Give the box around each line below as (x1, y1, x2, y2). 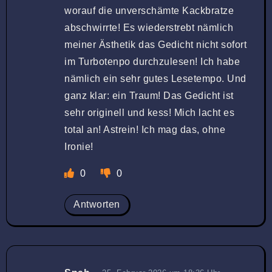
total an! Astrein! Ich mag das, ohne (64, 124, 225, 135)
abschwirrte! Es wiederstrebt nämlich (64, 22, 233, 33)
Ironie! (64, 141, 93, 152)
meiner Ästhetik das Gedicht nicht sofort (64, 39, 246, 50)
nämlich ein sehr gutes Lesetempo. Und (64, 73, 246, 84)
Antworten (73, 199, 120, 209)
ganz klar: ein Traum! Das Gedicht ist (64, 90, 234, 101)
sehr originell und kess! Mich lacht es (64, 107, 234, 118)
